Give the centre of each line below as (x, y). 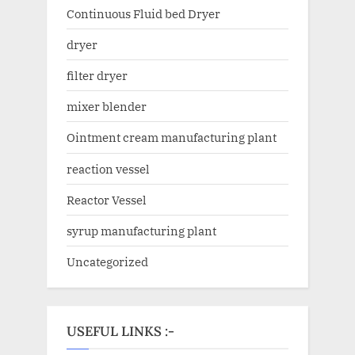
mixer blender (107, 107)
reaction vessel (108, 168)
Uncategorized (107, 262)
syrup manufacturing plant (141, 230)
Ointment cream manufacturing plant (172, 137)
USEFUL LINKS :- (120, 331)
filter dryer (97, 76)
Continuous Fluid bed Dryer (143, 13)
